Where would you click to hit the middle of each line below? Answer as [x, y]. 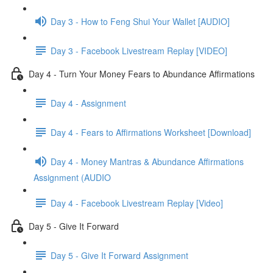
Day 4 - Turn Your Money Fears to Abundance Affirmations [142, 73]
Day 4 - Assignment [88, 103]
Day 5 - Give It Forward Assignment [119, 255]
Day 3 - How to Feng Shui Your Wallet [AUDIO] [140, 21]
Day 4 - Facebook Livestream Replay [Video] [137, 203]
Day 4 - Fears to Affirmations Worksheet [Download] [151, 132]
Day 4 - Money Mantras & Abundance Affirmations [147, 161]
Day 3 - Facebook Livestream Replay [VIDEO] [139, 50]
